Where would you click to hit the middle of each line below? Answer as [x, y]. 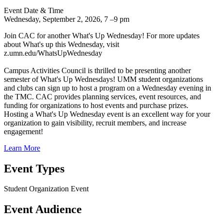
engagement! [23, 131]
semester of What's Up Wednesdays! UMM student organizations [103, 79]
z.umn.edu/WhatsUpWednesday [53, 53]
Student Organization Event [46, 189]
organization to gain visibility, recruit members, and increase [95, 123]
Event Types [34, 168]
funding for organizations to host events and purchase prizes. [96, 105]
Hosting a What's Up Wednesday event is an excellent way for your [107, 114]
